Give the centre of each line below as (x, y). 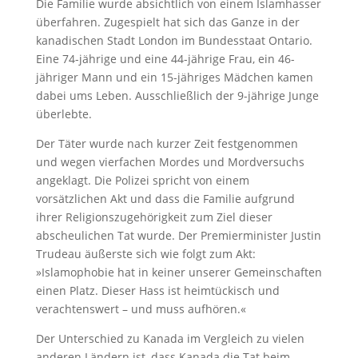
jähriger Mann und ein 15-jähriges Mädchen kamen (174, 77)
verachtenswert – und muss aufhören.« (141, 308)
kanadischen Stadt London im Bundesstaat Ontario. (174, 40)
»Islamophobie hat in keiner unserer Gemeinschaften (179, 272)
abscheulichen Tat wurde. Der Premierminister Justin (178, 235)
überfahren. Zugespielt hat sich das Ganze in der (167, 22)
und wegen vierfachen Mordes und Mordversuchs (170, 161)
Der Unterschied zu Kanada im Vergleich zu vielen (170, 338)
